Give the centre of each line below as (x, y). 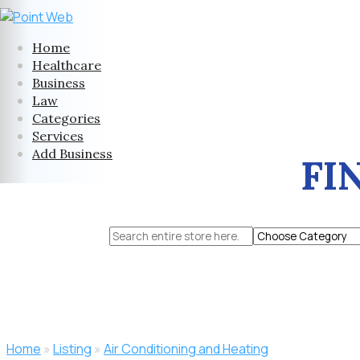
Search (130, 235)
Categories (66, 118)
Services (58, 136)
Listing (72, 348)
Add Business (72, 153)
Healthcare (67, 65)
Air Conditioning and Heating (186, 348)
